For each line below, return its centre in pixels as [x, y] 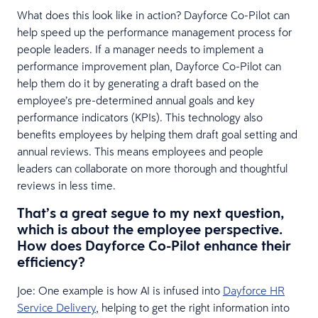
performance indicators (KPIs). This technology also [140, 117]
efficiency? [51, 262]
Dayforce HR [254, 290]
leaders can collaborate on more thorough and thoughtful [152, 168]
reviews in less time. [66, 185]
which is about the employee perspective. [150, 229]
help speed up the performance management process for [154, 32]
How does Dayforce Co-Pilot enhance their [154, 245]
